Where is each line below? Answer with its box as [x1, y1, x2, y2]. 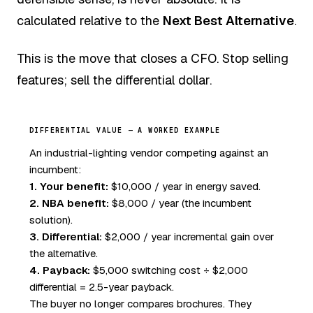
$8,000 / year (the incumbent [109, 196, 252, 210]
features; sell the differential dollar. [17, 71, 212, 88]
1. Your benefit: [29, 180, 108, 194]
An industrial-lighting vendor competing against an [29, 146, 268, 160]
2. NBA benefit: [29, 196, 109, 210]
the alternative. [29, 247, 98, 261]
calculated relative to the [17, 13, 163, 29]
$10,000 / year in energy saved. [108, 180, 261, 194]
